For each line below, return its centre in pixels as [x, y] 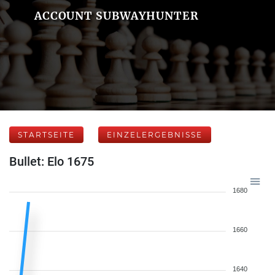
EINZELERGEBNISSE [155, 135]
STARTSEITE [46, 135]
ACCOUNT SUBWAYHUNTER [116, 16]
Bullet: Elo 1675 [52, 161]
